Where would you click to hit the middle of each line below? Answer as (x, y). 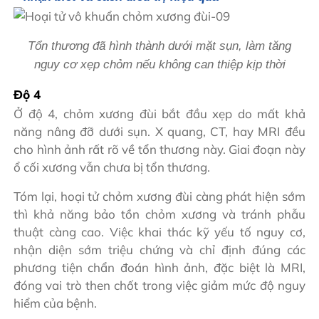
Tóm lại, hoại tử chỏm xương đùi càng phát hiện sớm (159, 197)
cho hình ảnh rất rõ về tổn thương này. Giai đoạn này (159, 150)
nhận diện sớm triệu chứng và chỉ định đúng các (159, 250)
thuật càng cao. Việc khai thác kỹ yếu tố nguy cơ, (159, 232)
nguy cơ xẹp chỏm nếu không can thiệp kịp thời (159, 65)
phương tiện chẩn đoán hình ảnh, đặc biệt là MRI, (159, 268)
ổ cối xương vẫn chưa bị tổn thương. (112, 167)
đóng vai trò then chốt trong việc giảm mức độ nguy (159, 286)
